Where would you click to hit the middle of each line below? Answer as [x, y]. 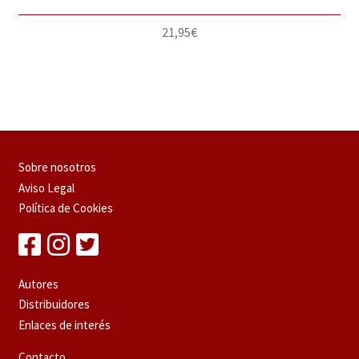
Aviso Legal [46, 188]
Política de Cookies [65, 208]
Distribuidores [54, 305]
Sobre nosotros [57, 167]
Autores [38, 284]
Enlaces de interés [64, 325]
